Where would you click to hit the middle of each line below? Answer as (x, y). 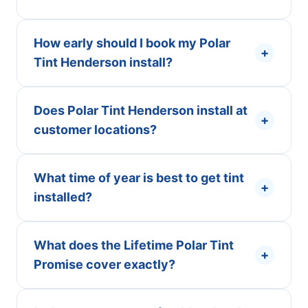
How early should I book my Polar (132, 43)
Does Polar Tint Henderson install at (141, 110)
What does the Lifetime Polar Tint (134, 245)
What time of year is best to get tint (139, 178)
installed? (63, 197)
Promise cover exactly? (104, 264)
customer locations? (95, 130)
